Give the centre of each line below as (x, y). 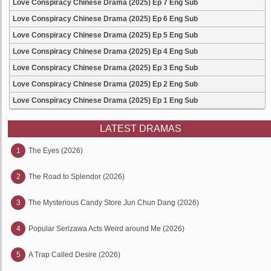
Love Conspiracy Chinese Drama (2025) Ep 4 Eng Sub (105, 51)
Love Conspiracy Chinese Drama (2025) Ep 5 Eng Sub (105, 35)
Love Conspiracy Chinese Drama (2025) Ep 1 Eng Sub (105, 100)
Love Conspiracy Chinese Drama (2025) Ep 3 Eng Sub (105, 68)
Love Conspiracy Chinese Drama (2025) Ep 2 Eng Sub (105, 84)
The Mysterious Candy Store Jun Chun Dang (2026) (114, 203)
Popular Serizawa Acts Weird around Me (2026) (106, 229)
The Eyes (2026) (56, 151)
